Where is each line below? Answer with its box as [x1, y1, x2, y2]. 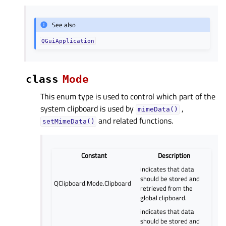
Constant [81, 150, 107, 160]
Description [157, 150, 190, 160]
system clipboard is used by [40, 102, 136, 115]
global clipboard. [140, 192, 187, 203]
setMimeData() [42, 118, 95, 126]
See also [52, 19, 76, 30]
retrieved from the [140, 183, 193, 193]
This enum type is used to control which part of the [40, 90, 215, 103]
